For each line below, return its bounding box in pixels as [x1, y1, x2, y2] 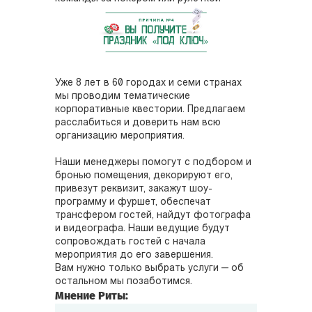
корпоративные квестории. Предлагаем [55, 104, 245, 116]
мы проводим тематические [55, 91, 190, 102]
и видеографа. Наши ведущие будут [55, 224, 230, 235]
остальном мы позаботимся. [55, 276, 192, 288]
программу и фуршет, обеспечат [55, 197, 211, 208]
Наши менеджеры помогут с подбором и [55, 157, 251, 169]
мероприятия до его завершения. [55, 250, 213, 261]
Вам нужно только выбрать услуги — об [55, 263, 244, 274]
